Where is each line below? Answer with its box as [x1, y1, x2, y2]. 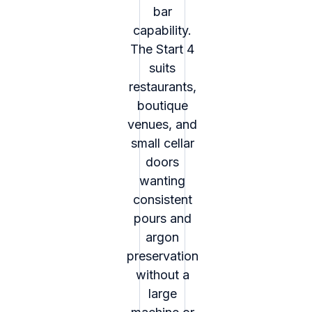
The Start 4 [130, 42, 194, 57]
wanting [139, 173, 185, 189]
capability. [133, 23, 192, 38]
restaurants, [128, 79, 196, 95]
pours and [133, 211, 192, 226]
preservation [126, 249, 198, 264]
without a [135, 267, 189, 283]
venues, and [127, 117, 197, 132]
